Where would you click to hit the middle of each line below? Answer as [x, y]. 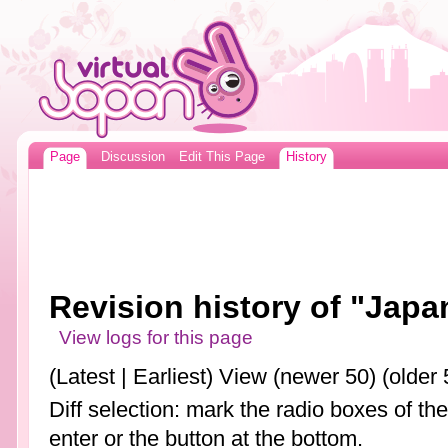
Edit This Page [221, 157]
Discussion [132, 157]
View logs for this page [156, 338]
